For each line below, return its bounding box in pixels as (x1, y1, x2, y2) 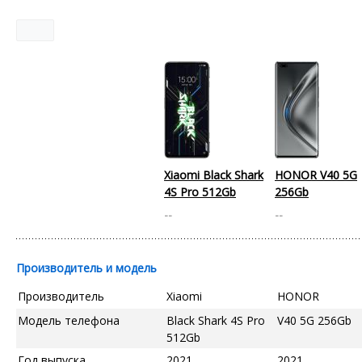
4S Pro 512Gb (164, 183, 236, 200)
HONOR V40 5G (275, 166, 357, 183)
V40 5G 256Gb (277, 312, 351, 328)
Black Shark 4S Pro (166, 312, 265, 328)
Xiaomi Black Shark (164, 166, 263, 183)
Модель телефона (18, 312, 120, 328)
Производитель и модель (16, 259, 157, 276)
